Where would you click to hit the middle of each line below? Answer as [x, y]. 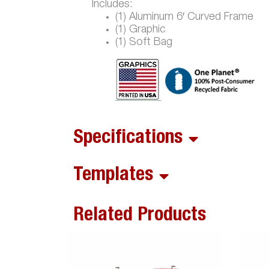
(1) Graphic [141, 30]
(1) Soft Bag [144, 43]
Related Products [140, 216]
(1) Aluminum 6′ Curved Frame [184, 17]
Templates [113, 176]
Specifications [128, 139]
